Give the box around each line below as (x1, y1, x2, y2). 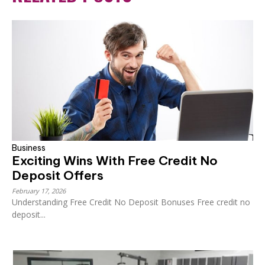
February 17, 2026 (12, 186, 66, 195)
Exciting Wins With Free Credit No (12, 152, 218, 169)
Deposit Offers (12, 167, 104, 183)
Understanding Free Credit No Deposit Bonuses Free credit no (12, 196, 250, 208)
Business (12, 142, 46, 153)
